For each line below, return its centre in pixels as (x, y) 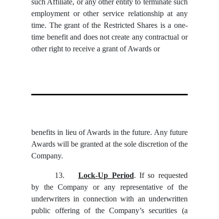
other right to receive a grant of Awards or (96, 49)
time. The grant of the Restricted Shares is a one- (109, 25)
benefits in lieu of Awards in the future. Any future (109, 132)
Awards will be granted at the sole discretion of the (109, 144)
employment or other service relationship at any (109, 14)
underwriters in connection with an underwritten (109, 199)
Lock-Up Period (106, 175)
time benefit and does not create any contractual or (109, 37)
